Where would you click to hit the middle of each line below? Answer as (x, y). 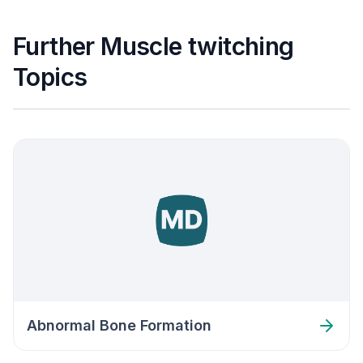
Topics (50, 77)
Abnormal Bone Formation (119, 325)
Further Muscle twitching (154, 46)
